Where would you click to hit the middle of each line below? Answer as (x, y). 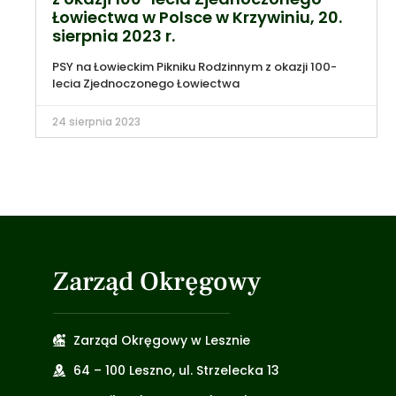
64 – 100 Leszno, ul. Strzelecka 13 (176, 370)
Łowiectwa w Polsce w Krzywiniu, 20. (197, 17)
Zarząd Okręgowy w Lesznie (161, 340)
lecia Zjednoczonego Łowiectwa (146, 83)
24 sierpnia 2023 (96, 121)
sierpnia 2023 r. (114, 35)
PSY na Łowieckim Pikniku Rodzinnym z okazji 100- (194, 66)
